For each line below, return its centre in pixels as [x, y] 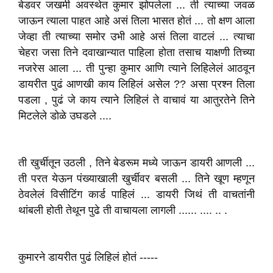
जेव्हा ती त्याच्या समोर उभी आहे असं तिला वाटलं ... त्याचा [136, 37]
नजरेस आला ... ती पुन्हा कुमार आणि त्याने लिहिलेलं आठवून [136, 68]
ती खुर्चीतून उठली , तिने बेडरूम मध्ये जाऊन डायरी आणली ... [136, 163]
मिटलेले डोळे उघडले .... [65, 116]
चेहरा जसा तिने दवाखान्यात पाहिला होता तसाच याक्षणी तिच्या [136, 52]
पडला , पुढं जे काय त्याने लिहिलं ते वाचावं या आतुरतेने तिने [136, 100]
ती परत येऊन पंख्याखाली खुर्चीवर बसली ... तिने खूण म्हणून [136, 179]
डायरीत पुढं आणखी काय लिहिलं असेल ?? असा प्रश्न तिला [136, 84]
